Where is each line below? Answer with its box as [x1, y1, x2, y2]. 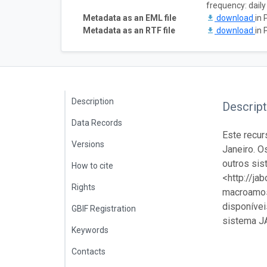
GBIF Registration [72, 203, 136, 213]
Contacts [72, 246, 105, 256]
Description [72, 96, 114, 106]
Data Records [72, 117, 122, 128]
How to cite [72, 160, 113, 170]
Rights [72, 182, 95, 192]
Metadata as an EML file [83, 13, 176, 23]
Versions [72, 139, 104, 149]
